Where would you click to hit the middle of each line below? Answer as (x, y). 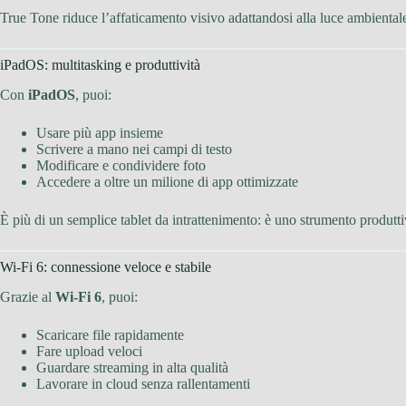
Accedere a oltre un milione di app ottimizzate (167, 182)
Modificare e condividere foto (121, 166)
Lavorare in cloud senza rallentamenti (143, 383)
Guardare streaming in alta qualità (132, 367)
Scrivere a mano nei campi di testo (134, 150)
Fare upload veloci (89, 351)
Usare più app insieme (100, 133)
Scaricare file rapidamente (110, 334)
